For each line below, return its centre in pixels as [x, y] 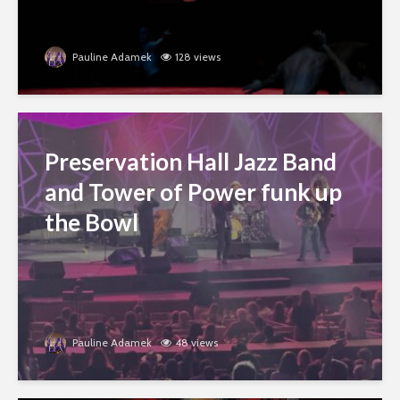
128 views [198, 57]
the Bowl [92, 223]
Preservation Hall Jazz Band [191, 162]
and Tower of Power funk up [193, 192]
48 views [196, 343]
